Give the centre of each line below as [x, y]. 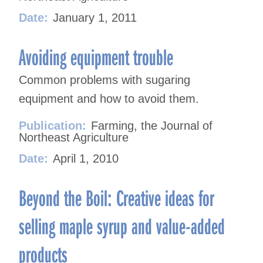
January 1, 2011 [95, 18]
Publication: [53, 126]
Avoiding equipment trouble [96, 57]
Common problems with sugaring [104, 80]
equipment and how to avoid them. [109, 99]
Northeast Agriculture [74, 138]
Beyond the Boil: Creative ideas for [117, 198]
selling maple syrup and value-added [122, 226]
